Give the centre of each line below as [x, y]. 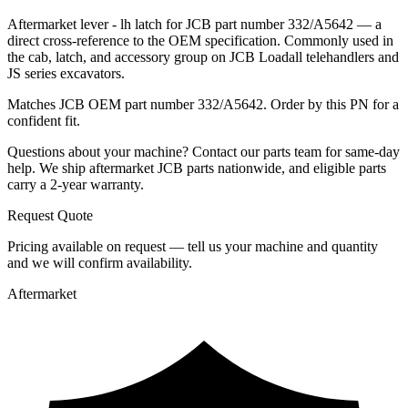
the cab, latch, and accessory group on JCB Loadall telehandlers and [203, 56]
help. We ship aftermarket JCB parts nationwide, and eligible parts [197, 168]
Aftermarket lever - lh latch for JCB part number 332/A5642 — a [194, 24]
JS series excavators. [66, 73]
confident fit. [44, 120]
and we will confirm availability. [100, 262]
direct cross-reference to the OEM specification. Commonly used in [200, 40]
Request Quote [50, 215]
